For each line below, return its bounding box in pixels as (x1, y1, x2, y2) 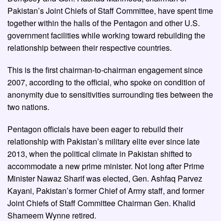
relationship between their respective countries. (7, 42, 172, 54)
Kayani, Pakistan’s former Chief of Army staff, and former (7, 185, 204, 197)
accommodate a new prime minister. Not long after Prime (7, 160, 204, 172)
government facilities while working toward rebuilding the (7, 30, 205, 41)
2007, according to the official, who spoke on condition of (7, 76, 205, 88)
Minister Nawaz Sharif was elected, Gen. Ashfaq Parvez (7, 173, 202, 184)
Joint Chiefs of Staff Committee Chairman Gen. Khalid (7, 197, 195, 209)
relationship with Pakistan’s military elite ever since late (7, 136, 200, 147)
